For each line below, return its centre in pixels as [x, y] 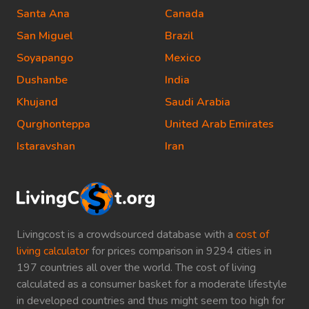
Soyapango [45, 58]
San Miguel [45, 36]
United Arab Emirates [219, 124]
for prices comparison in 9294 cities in [180, 251]
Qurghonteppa [53, 124]
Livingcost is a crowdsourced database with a [126, 234]
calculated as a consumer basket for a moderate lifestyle [152, 284]
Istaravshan [46, 146]
